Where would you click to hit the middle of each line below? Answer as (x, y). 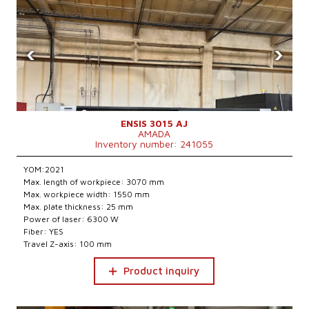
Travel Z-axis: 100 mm (68, 244)
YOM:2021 (44, 169)
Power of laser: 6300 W (71, 219)
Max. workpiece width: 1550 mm (87, 194)
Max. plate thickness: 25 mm (79, 207)
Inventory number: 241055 (154, 144)
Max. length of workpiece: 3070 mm (94, 182)
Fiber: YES (44, 231)
